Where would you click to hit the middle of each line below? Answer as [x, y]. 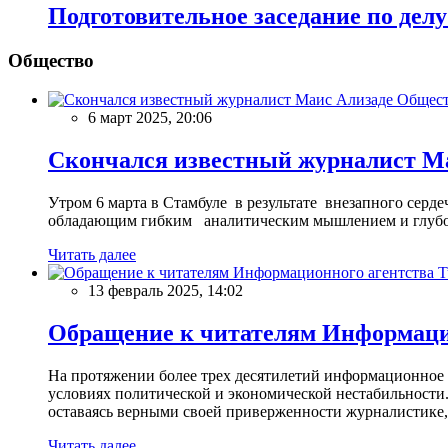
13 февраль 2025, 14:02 [165, 290]
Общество [51, 61]
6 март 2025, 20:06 [150, 118]
